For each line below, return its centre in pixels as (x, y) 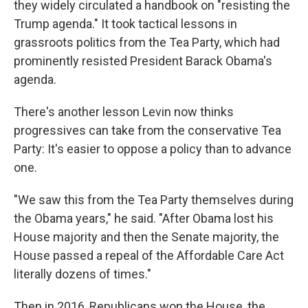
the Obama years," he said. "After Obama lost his (144, 219)
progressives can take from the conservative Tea (147, 131)
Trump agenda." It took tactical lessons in (125, 24)
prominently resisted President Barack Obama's (143, 61)
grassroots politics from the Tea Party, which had (147, 43)
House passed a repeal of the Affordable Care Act (149, 256)
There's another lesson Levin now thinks (124, 112)
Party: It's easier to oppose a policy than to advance (153, 149)
